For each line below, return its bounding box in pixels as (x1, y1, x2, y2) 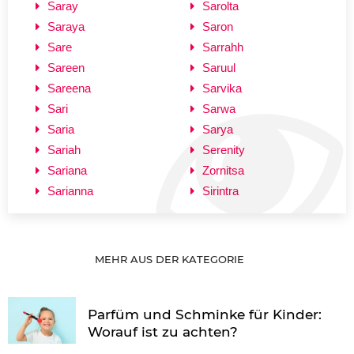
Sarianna (47, 183, 93, 198)
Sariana (47, 163, 87, 177)
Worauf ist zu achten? (88, 323, 239, 340)
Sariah (47, 142, 81, 156)
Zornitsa (202, 163, 244, 177)
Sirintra (202, 183, 239, 198)
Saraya (47, 19, 85, 33)
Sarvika (202, 81, 242, 95)
